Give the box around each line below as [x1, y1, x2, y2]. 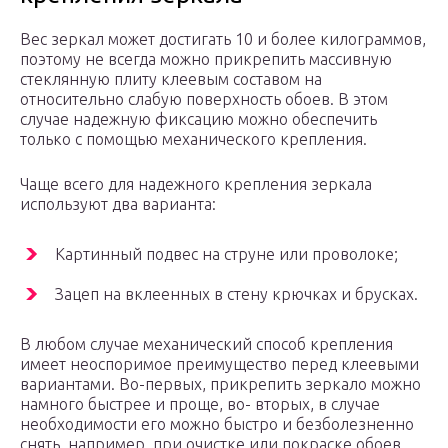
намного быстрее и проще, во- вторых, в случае [20, 395, 380, 414]
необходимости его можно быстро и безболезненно [20, 415, 414, 434]
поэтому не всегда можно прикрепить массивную [20, 50, 392, 69]
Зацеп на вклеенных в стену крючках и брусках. [55, 285, 418, 304]
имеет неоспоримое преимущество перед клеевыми [20, 355, 419, 374]
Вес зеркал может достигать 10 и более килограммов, [20, 30, 426, 49]
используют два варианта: [20, 195, 216, 214]
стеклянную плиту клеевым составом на [20, 70, 322, 89]
